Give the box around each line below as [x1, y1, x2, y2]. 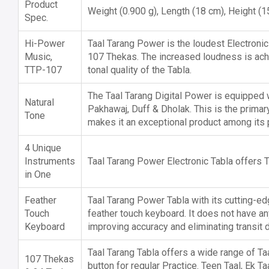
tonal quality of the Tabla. [88, 64, 192, 76]
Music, [25, 50, 52, 62]
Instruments [25, 155, 75, 167]
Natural [25, 96, 54, 108]
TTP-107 [25, 64, 62, 76]
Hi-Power [25, 37, 65, 49]
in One [25, 168, 51, 180]
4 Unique [25, 142, 61, 154]
